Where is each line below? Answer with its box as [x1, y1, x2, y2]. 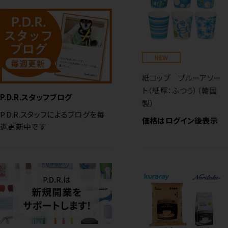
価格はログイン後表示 [141, 115, 218, 126]
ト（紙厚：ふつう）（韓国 [141, 84, 217, 96]
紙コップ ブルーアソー [141, 72, 221, 83]
